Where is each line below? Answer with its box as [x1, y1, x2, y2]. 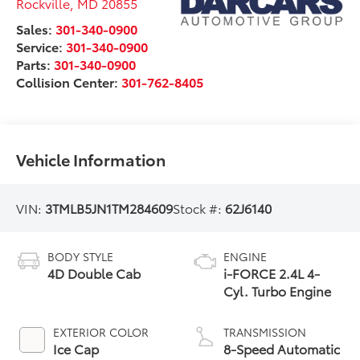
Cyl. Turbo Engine [223, 281, 331, 301]
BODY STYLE [47, 248, 114, 265]
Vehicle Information [16, 148, 166, 171]
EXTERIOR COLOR [53, 324, 149, 341]
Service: [16, 37, 67, 56]
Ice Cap [53, 339, 100, 358]
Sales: [16, 19, 56, 39]
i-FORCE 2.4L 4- [223, 264, 320, 283]
